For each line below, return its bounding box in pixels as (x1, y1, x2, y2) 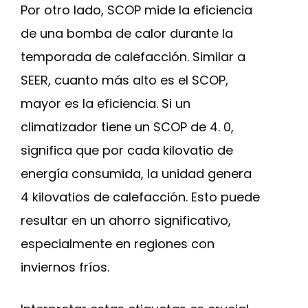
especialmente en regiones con (21, 235, 214, 252)
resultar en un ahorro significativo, (21, 212, 231, 229)
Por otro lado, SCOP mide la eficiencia (21, 1, 252, 19)
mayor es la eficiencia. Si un (21, 95, 190, 112)
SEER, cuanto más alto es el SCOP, (21, 71, 228, 89)
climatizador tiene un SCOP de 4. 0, (21, 118, 234, 135)
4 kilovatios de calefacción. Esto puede (21, 188, 260, 206)
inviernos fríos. (21, 258, 109, 276)
